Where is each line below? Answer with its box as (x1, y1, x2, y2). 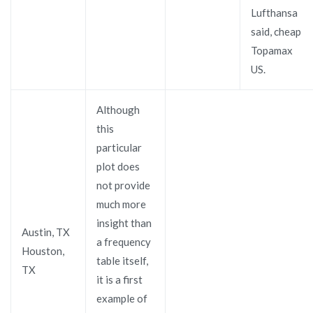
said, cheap (251, 24, 301, 38)
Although (96, 103, 140, 116)
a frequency (96, 235, 151, 248)
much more (96, 197, 146, 210)
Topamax (251, 43, 293, 57)
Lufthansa (251, 6, 298, 19)
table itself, (96, 254, 148, 267)
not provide (96, 178, 150, 191)
